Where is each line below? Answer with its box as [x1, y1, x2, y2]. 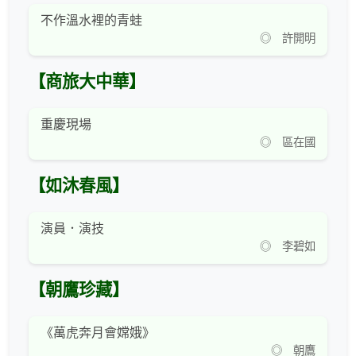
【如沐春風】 [29, 176, 129, 196]
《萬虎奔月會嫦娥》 [41, 326, 155, 340]
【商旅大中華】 [29, 72, 145, 92]
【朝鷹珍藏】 [29, 281, 129, 300]
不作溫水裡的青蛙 [41, 14, 142, 28]
